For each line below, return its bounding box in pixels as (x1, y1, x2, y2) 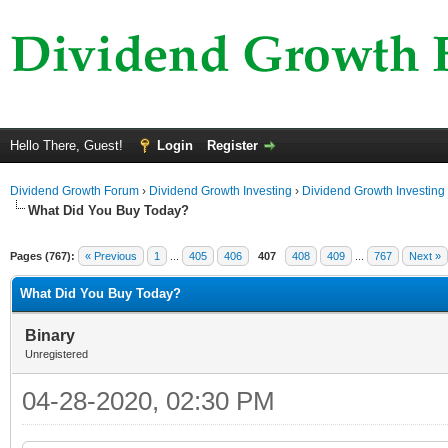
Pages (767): (10, 249, 75, 262)
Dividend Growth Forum (10, 184, 139, 198)
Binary (25, 326, 75, 344)
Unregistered (25, 347, 88, 360)
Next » (409, 249, 441, 262)
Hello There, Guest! (10, 138, 127, 153)
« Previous (85, 249, 137, 262)
